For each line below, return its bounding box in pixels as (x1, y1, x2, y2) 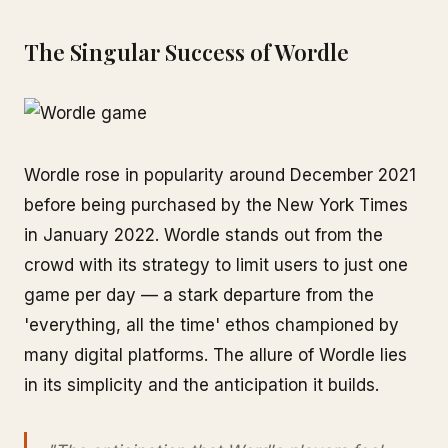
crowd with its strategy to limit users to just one (24, 255, 408, 275)
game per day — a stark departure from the (24, 285, 374, 305)
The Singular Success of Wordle (24, 37, 349, 67)
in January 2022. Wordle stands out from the (24, 225, 383, 245)
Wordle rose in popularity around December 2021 (24, 165, 416, 185)
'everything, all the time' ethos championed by (24, 315, 399, 335)
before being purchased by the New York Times (24, 195, 408, 215)
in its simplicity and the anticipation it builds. (24, 375, 379, 395)
